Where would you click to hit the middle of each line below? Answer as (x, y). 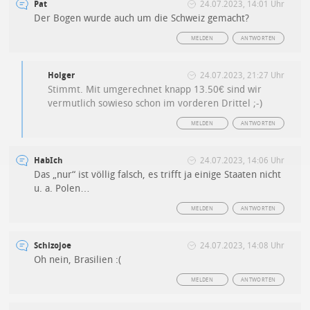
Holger (62, 76)
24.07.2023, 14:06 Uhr (242, 161)
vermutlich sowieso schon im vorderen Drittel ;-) (155, 104)
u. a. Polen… (62, 189)
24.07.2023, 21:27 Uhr (242, 76)
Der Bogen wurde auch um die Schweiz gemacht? (142, 19)
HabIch (49, 161)
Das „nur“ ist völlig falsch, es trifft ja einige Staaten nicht (158, 175)
